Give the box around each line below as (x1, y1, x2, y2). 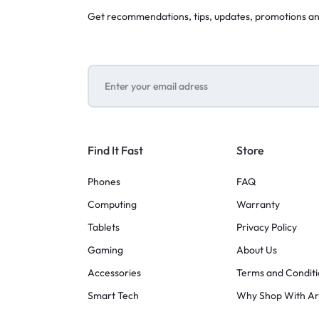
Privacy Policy (236, 221, 298, 234)
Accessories (87, 266, 141, 280)
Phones (87, 175, 120, 189)
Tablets (87, 221, 120, 234)
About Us (236, 244, 278, 257)
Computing (87, 198, 137, 211)
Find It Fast (87, 143, 143, 158)
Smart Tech (87, 289, 139, 303)
